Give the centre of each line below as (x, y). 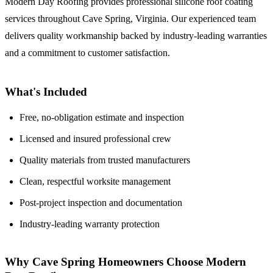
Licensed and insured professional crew (95, 138)
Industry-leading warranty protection (90, 224)
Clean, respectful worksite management (95, 181)
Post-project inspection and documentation (101, 202)
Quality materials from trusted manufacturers (105, 160)
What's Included (46, 91)
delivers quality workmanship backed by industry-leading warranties (136, 36)
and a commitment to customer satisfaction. (87, 53)
